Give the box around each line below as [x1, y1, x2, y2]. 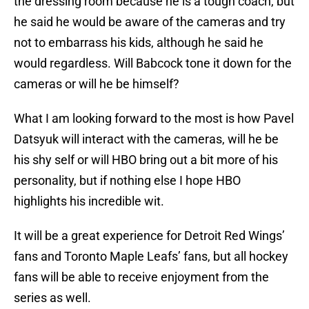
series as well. [14, 290, 91, 306]
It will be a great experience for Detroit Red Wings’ [14, 228, 285, 243]
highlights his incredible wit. [14, 194, 164, 209]
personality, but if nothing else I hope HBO [14, 173, 241, 188]
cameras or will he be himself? [14, 77, 179, 92]
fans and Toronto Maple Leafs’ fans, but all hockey [14, 249, 288, 264]
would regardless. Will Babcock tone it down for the [14, 56, 292, 71]
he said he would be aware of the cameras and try [14, 14, 286, 30]
